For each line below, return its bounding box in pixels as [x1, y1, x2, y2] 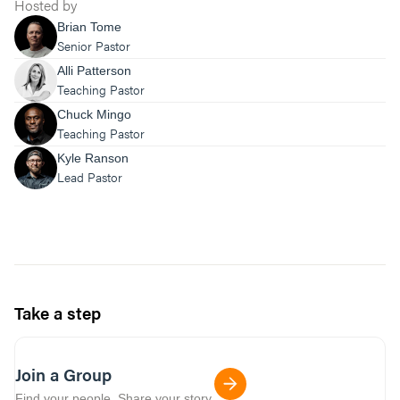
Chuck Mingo [57, 107, 131, 121]
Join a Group [15, 362, 112, 387]
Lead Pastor [57, 168, 122, 186]
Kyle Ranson [57, 151, 129, 165]
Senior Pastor [57, 37, 130, 54]
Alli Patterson [57, 63, 131, 78]
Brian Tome [57, 20, 121, 34]
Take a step [14, 301, 101, 325]
